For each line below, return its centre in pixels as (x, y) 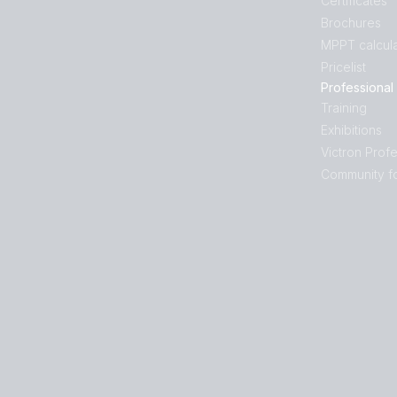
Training (344, 108)
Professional (357, 87)
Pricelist (343, 67)
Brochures (351, 23)
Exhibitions (351, 130)
